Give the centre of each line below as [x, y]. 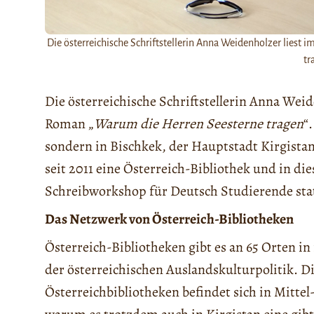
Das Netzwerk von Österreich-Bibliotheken [169, 219]
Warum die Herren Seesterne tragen [199, 123]
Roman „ [69, 123]
